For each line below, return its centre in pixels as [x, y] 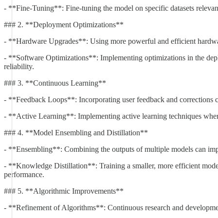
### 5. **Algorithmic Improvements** [64, 191]
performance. [24, 174]
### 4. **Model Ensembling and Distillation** [76, 133]
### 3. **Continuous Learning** [55, 83]
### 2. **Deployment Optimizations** [64, 25]
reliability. [19, 66]
